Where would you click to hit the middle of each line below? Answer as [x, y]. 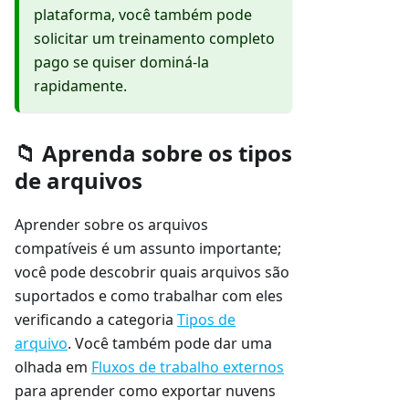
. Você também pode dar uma [170, 344]
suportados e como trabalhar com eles [149, 296]
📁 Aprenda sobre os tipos [153, 153]
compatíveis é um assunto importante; [148, 249]
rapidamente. [80, 86]
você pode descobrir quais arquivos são [152, 273]
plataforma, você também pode [143, 15]
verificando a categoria [96, 320]
